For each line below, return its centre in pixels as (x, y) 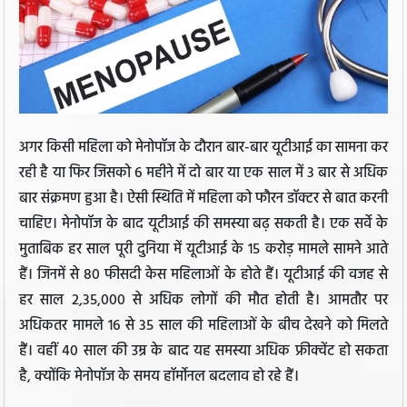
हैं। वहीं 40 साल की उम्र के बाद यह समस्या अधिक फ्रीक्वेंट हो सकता (203, 352)
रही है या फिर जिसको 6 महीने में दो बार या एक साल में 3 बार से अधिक (203, 174)
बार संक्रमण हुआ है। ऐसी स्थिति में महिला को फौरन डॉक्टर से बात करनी (203, 199)
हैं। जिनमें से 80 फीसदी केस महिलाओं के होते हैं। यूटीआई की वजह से (203, 276)
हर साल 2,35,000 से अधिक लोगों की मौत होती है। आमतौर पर (203, 301)
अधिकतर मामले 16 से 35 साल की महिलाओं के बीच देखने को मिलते (203, 327)
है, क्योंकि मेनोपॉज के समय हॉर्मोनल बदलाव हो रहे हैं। (159, 377)
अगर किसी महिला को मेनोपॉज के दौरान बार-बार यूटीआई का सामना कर (203, 149)
